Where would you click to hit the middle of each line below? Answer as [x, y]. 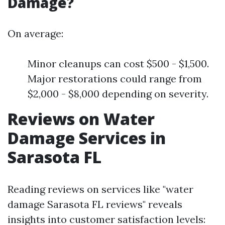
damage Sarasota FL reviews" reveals [95, 204]
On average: [35, 33]
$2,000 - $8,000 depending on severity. [118, 93]
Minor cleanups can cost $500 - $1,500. [118, 63]
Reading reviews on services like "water [100, 189]
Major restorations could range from [115, 78]
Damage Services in [87, 138]
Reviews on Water [81, 119]
